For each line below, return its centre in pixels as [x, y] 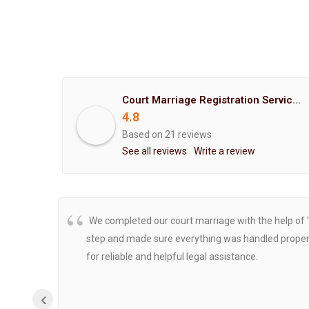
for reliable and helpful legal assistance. [172, 257]
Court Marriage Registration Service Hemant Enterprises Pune [297, 100]
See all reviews [154, 151]
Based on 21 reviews [167, 135]
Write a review [225, 151]
